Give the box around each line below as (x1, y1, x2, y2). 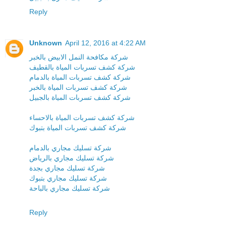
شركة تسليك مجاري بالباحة (29, 184, 110, 193)
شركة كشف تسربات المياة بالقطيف (29, 63, 135, 72)
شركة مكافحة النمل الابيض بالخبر (29, 53, 128, 62)
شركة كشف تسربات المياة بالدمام (29, 73, 131, 82)
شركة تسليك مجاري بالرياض (29, 154, 114, 162)
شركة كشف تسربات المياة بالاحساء (29, 114, 135, 122)
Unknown (29, 39, 62, 47)
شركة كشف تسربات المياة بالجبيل (29, 93, 131, 102)
